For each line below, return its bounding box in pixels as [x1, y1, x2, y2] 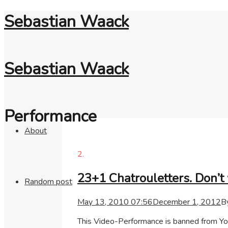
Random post [24, 176, 72, 188]
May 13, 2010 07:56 [77, 196, 153, 208]
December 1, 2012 [153, 196, 221, 208]
